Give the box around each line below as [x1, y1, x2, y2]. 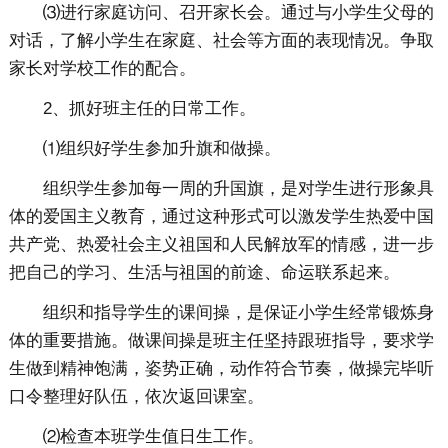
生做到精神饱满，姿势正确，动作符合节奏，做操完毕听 [8, 359, 434, 379]
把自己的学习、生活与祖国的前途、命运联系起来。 [8, 263, 400, 283]
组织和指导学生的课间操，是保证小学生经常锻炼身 [42, 303, 434, 323]
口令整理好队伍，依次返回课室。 [8, 387, 264, 407]
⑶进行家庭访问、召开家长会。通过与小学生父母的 [42, 3, 434, 23]
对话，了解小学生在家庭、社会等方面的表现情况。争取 [8, 31, 434, 51]
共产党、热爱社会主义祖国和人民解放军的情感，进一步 [8, 235, 434, 255]
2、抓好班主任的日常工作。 [42, 99, 256, 119]
